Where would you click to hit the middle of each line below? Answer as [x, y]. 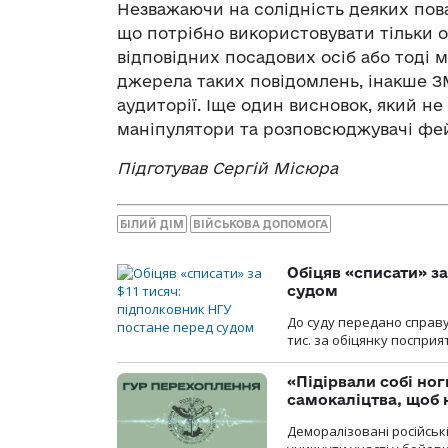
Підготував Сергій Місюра [227, 168]
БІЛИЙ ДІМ [152, 223]
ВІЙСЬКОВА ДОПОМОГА [260, 223]
